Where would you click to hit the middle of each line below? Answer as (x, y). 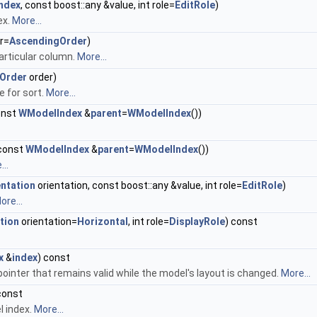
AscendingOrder (48, 41)
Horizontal (103, 221)
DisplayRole (197, 221)
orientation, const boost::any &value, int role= (139, 185)
